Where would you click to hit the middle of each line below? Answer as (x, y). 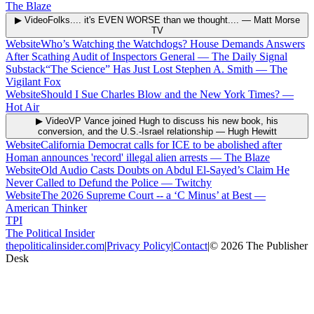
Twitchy (193, 182)
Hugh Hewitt (252, 131)
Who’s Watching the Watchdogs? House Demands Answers (173, 43)
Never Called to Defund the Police (82, 182)
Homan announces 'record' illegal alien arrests (107, 157)
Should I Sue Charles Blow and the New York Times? (160, 94)
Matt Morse (277, 20)
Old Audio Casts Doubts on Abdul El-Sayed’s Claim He (165, 170)
